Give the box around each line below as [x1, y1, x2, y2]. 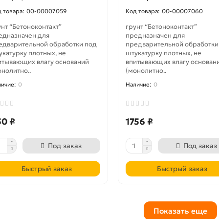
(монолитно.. [125, 66, 166, 75]
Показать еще [153, 206, 207, 216]
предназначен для [125, 31, 185, 40]
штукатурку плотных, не [125, 49, 201, 57]
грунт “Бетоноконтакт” [125, 22, 197, 31]
